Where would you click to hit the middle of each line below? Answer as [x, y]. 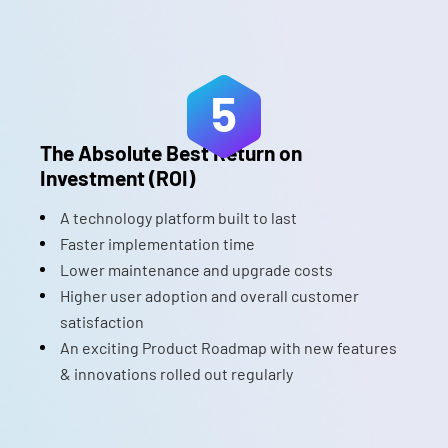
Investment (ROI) [117, 177]
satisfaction [102, 321]
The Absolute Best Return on [171, 152]
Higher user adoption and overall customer [209, 295]
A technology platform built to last [178, 217]
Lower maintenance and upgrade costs [196, 269]
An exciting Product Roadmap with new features [228, 347]
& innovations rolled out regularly [176, 373]
